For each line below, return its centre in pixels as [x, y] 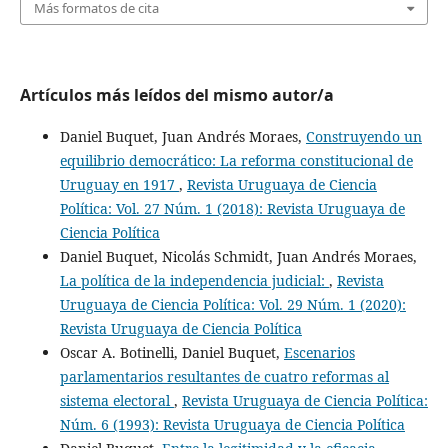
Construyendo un [363, 136]
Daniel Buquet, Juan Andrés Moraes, [182, 136]
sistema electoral [116, 400]
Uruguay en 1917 [119, 184]
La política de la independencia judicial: [194, 280]
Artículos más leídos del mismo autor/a [176, 94]
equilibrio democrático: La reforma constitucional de [236, 160]
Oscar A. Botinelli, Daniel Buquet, [171, 352]
